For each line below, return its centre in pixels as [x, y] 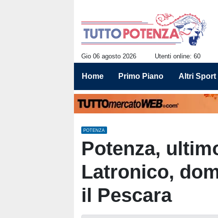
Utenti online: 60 [178, 56]
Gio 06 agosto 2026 [109, 56]
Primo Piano [141, 76]
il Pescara [127, 195]
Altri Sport [197, 76]
